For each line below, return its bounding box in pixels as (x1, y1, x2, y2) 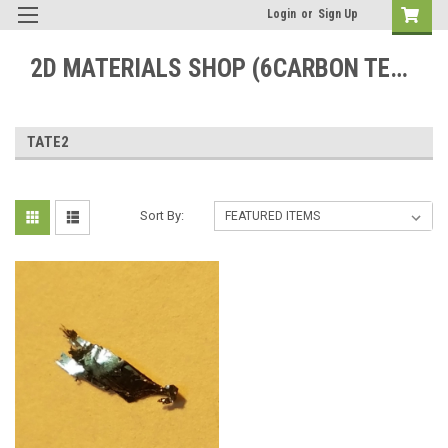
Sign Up (318, 7, 358, 21)
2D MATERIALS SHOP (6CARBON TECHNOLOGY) (390, 53, 408, 83)
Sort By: (140, 207, 185, 223)
